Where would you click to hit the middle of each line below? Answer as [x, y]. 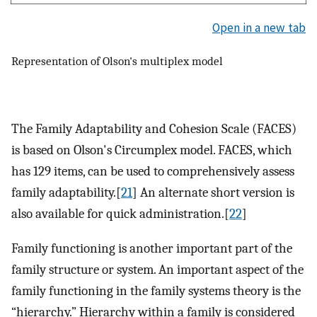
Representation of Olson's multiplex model [117, 61]
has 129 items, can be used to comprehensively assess [153, 172]
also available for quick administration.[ [120, 214]
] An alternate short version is [213, 193]
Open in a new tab [259, 27]
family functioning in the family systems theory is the [156, 291]
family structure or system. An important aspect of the [157, 270]
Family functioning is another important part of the [152, 249]
